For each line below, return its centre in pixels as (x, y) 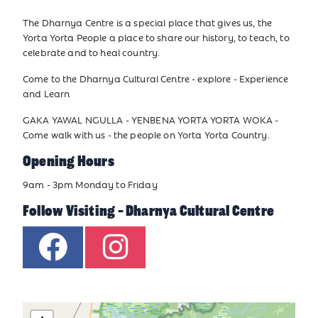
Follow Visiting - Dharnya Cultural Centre (149, 211)
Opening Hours (68, 161)
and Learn (46, 94)
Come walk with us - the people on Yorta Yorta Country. (147, 135)
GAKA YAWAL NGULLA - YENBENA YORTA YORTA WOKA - (151, 120)
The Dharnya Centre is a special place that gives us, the (147, 23)
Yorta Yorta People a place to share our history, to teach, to (156, 38)
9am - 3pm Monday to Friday (90, 185)
